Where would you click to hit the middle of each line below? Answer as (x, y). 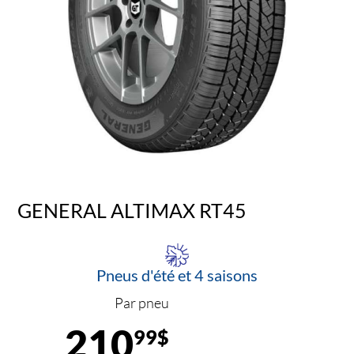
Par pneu (142, 303)
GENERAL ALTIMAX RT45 (132, 210)
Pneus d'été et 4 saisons (177, 275)
